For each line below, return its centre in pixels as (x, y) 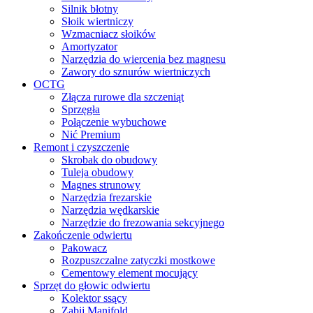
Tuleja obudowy (97, 172)
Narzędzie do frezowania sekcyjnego (143, 222)
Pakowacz (84, 247)
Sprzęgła (81, 109)
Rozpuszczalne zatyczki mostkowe (138, 260)
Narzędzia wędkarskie (110, 210)
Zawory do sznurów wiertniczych (136, 71)
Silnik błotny (90, 8)
